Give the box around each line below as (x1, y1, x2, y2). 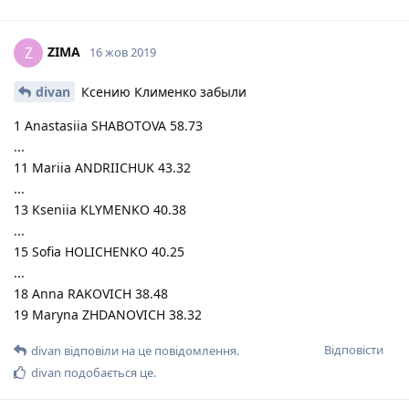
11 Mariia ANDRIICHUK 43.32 (14, 158, 191, 176)
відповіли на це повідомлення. (61, 341, 239, 359)
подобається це (61, 363, 153, 381)
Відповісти (324, 341, 383, 358)
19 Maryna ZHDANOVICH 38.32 (14, 305, 202, 323)
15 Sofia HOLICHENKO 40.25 (14, 242, 184, 260)
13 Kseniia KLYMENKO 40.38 (14, 200, 186, 218)
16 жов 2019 (89, 43, 156, 60)
